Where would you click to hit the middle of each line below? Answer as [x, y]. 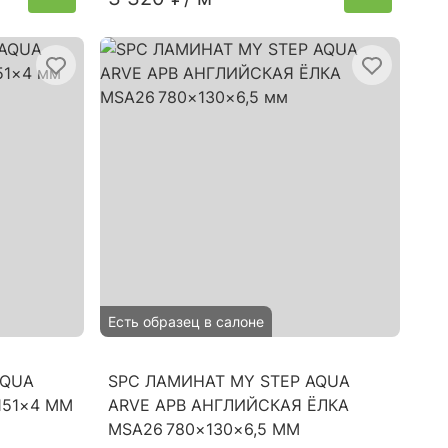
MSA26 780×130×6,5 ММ [204, 429]
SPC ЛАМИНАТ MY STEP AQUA [229, 381]
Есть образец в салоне [186, 321]
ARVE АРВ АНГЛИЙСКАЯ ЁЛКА [228, 405]
